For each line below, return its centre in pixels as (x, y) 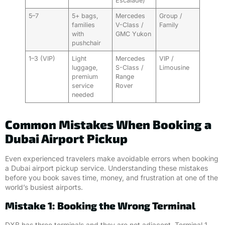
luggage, (85, 67)
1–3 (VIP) (42, 58)
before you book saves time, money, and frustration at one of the (111, 177)
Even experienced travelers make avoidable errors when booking (112, 158)
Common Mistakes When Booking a (108, 124)
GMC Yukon (134, 34)
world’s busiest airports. (44, 187)
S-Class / (130, 67)
